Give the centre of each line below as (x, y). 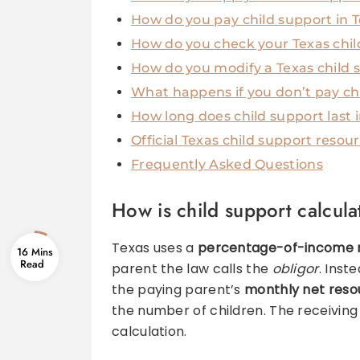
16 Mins (35, 252)
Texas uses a (155, 248)
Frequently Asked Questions (227, 165)
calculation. (149, 332)
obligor (295, 269)
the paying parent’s (178, 290)
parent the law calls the (192, 269)
